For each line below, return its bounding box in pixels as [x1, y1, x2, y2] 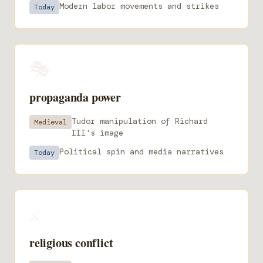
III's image [72, 127, 123, 138]
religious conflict [29, 234, 113, 251]
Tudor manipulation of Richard [72, 116, 208, 126]
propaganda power [29, 89, 121, 106]
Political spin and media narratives [59, 146, 224, 157]
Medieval [34, 117, 67, 127]
